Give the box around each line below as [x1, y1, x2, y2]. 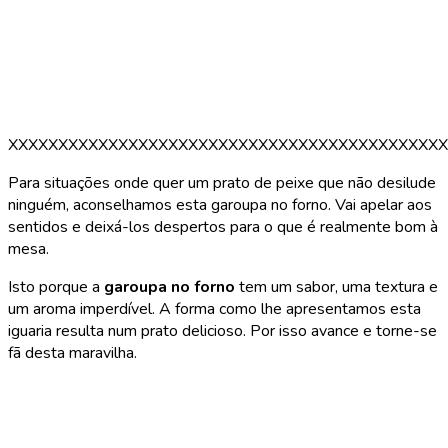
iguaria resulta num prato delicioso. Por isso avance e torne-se [8, 319, 437, 342]
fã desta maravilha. [8, 341, 137, 364]
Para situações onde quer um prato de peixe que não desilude [8, 171, 436, 194]
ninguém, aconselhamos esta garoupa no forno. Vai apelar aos [8, 193, 432, 216]
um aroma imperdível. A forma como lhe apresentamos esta [8, 297, 421, 320]
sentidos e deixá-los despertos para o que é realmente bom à [8, 215, 438, 238]
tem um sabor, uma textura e [235, 275, 438, 298]
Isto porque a [8, 275, 104, 298]
